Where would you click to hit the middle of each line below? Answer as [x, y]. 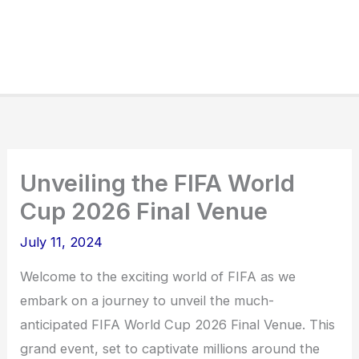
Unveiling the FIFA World [158, 184]
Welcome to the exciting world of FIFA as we [158, 277]
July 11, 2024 [62, 242]
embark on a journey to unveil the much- [147, 301]
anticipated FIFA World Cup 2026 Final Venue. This [178, 325]
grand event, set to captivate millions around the [170, 349]
